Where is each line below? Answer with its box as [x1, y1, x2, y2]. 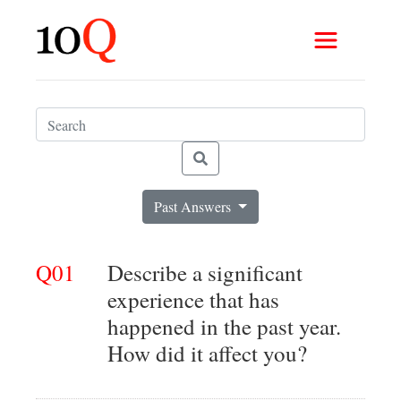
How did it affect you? [107, 338, 307, 368]
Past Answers [154, 197, 235, 216]
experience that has [107, 285, 279, 314]
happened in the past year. [107, 311, 341, 341]
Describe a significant [107, 258, 303, 287]
